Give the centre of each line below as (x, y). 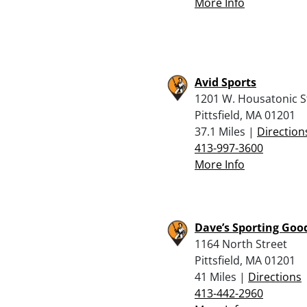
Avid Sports (225, 82)
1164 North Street (241, 244)
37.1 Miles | (226, 131)
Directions (275, 277)
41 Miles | (221, 277)
